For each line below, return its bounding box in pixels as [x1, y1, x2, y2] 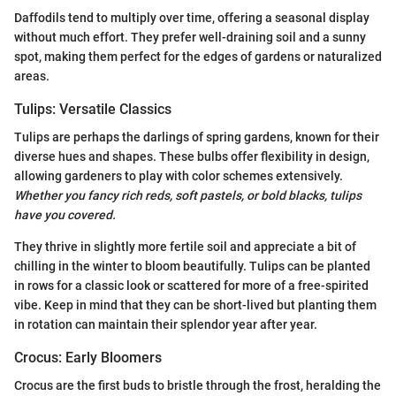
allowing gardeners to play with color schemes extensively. [14, 169, 343, 184]
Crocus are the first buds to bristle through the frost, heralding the [14, 378, 381, 393]
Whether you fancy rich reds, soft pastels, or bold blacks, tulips [14, 188, 362, 203]
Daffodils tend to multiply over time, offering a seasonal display [14, 10, 369, 25]
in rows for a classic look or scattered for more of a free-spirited [14, 278, 369, 293]
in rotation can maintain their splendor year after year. [14, 317, 317, 332]
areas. [14, 68, 49, 83]
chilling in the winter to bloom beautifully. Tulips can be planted [14, 259, 370, 274]
